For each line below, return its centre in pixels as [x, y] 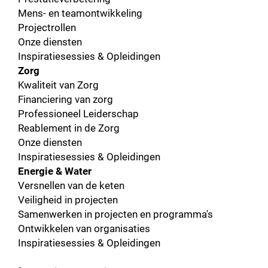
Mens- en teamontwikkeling [80, 13]
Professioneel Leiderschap [78, 114]
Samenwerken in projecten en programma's [115, 214]
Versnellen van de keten [71, 185]
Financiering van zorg [66, 99]
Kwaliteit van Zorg [58, 85]
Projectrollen [47, 28]
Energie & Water [55, 171]
